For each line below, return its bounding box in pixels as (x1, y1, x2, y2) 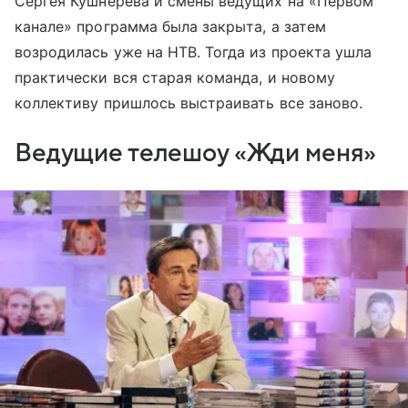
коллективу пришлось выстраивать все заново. (15, 94, 363, 113)
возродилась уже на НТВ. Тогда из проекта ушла (15, 43, 372, 62)
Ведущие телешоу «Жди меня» (15, 139, 377, 168)
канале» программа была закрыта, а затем (15, 17, 326, 36)
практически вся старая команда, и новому (15, 68, 335, 87)
